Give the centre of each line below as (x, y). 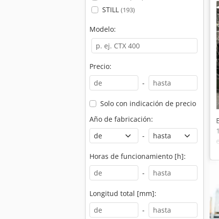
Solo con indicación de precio (148, 103)
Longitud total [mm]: (123, 193)
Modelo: (103, 29)
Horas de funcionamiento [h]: (138, 156)
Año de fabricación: (121, 119)
